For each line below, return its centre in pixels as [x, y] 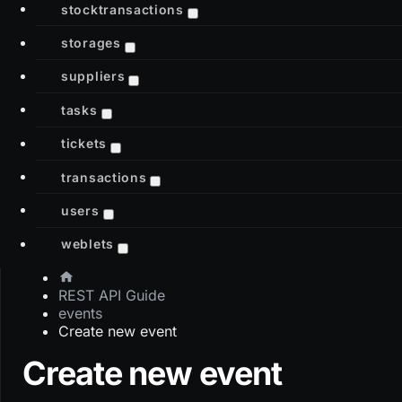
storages [91, 42]
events [80, 313]
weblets [87, 243]
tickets [84, 143]
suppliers [93, 75]
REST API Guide [112, 295]
